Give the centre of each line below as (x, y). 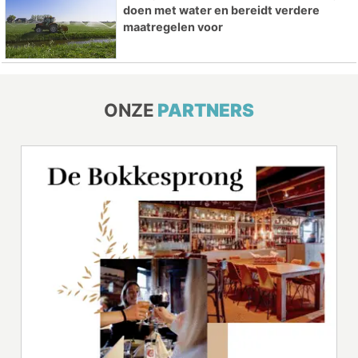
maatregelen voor (173, 26)
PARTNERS (206, 110)
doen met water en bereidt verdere (221, 10)
